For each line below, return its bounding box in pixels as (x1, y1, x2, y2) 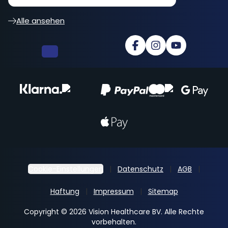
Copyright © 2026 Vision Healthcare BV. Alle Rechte (24, 207, 204, 217)
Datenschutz (118, 164, 163, 175)
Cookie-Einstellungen (28, 164, 103, 175)
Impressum (93, 186, 134, 197)
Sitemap (148, 186, 178, 197)
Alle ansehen (16, 15, 65, 26)
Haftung (50, 186, 79, 197)
